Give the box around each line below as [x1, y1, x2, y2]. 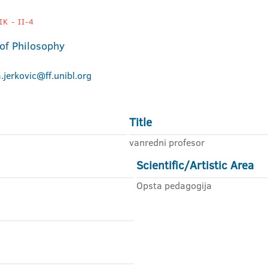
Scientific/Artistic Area [136, 157, 254, 173]
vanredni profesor [129, 136, 205, 149]
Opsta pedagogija [136, 179, 212, 192]
